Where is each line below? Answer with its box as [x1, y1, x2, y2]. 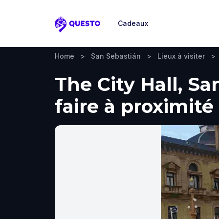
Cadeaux [118, 19, 148, 27]
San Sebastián [91, 52, 141, 60]
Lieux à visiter [157, 52, 205, 60]
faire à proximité [55, 95, 214, 118]
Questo [54, 24, 84, 35]
